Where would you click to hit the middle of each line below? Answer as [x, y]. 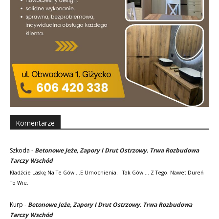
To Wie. [19, 183]
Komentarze [35, 123]
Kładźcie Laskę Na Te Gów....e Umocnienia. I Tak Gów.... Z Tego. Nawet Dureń [107, 172]
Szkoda [20, 150]
